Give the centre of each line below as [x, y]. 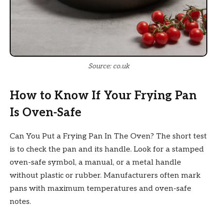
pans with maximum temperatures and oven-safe [101, 188]
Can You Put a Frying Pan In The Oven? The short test [108, 136]
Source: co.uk [108, 66]
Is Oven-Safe [46, 112]
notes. [20, 201]
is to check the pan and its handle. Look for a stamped [107, 149]
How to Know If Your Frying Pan [103, 95]
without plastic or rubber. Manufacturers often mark [105, 175]
